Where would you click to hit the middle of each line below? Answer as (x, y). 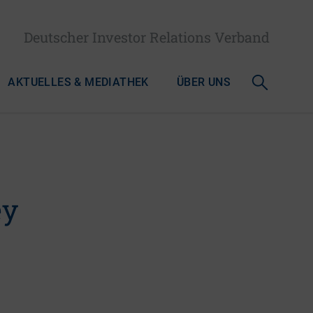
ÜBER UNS (203, 82)
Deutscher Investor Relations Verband (147, 37)
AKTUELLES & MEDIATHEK (78, 82)
